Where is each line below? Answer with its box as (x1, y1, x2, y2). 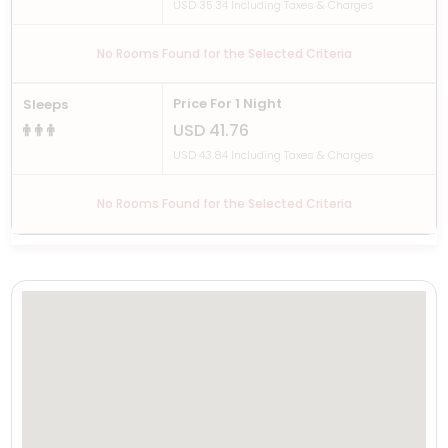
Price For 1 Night (172, 93, 282, 113)
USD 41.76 (172, 118, 249, 142)
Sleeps (23, 94, 69, 114)
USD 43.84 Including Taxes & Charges (172, 146, 374, 163)
